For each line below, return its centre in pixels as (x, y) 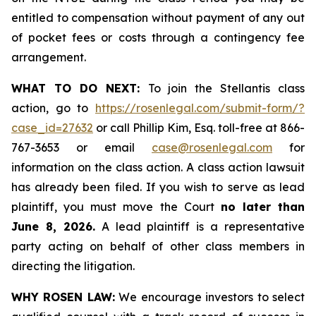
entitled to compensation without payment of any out (158, 18)
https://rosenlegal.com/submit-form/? (200, 108)
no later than (262, 207)
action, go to (53, 108)
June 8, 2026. (53, 226)
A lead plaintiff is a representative (200, 226)
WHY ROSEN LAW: (63, 297)
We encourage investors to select (210, 297)
